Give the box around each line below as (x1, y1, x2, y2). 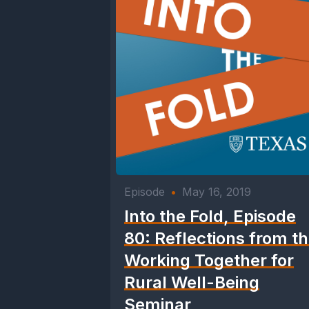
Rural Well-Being (124, 272, 259, 292)
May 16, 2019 (182, 185, 251, 199)
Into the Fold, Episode (124, 206, 296, 226)
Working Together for (124, 250, 294, 270)
